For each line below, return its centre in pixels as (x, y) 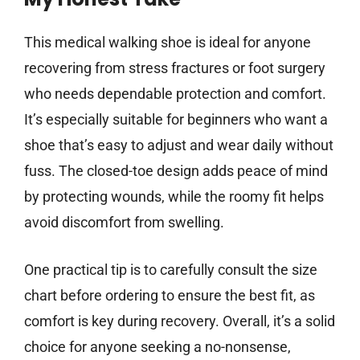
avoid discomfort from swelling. (124, 223)
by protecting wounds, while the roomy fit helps (174, 197)
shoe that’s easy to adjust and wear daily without (179, 145)
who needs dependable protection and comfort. (175, 94)
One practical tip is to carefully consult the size (171, 270)
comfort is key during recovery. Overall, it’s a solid (180, 321)
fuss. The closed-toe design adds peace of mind (176, 171)
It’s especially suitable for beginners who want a (176, 120)
